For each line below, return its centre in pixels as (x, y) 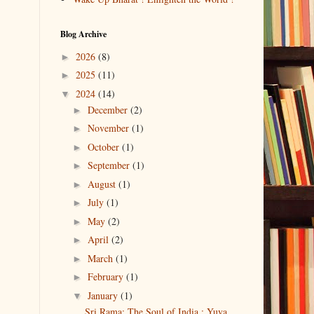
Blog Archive (83, 34)
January (104, 295)
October (104, 146)
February (107, 277)
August (103, 184)
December (109, 109)
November (109, 128)
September (110, 165)
